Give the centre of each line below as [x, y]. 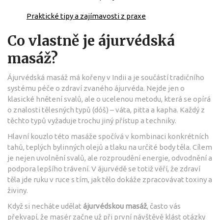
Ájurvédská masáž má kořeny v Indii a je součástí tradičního [106, 77]
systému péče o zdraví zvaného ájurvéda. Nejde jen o [96, 88]
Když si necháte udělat [45, 206]
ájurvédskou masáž [115, 206]
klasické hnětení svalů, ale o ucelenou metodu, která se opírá [109, 99]
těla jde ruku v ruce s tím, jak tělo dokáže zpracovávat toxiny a [110, 179]
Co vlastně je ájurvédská [91, 41]
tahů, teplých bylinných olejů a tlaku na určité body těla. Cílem [110, 147]
